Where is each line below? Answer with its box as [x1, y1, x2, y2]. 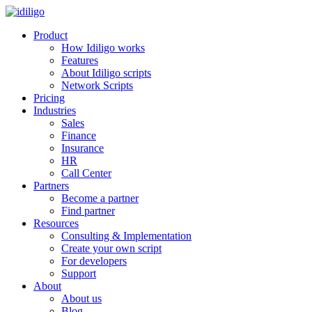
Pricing [33, 92, 65, 104]
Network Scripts [61, 79, 133, 91]
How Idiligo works [61, 42, 145, 54]
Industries [33, 104, 76, 116]
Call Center [61, 167, 111, 179]
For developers [61, 255, 127, 267]
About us [61, 292, 102, 304]
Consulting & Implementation [61, 230, 192, 242]
